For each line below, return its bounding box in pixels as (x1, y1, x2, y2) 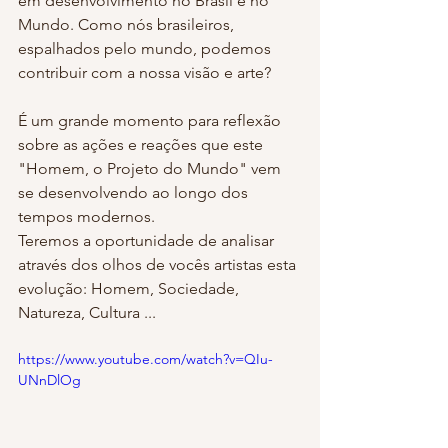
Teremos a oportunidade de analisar (18, 230, 278, 250)
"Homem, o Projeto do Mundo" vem (18, 158, 285, 178)
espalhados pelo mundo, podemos (18, 38, 275, 58)
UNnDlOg (18, 370, 81, 389)
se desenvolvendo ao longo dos (18, 182, 252, 202)
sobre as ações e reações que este (18, 134, 267, 154)
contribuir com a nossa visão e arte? (18, 62, 271, 82)
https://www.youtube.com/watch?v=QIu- (18, 349, 273, 368)
